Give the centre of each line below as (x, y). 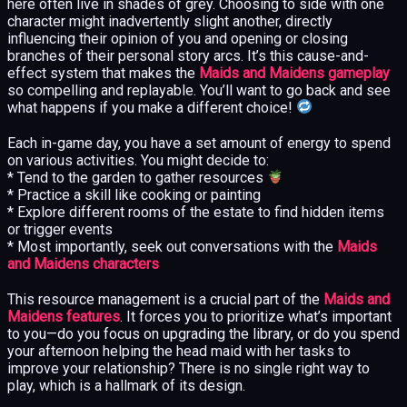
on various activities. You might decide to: (138, 160)
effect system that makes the (103, 73)
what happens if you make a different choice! (152, 107)
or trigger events (60, 229)
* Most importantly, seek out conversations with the (172, 246)
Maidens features (64, 316)
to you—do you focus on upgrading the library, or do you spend (203, 333)
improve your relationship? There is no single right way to (189, 368)
